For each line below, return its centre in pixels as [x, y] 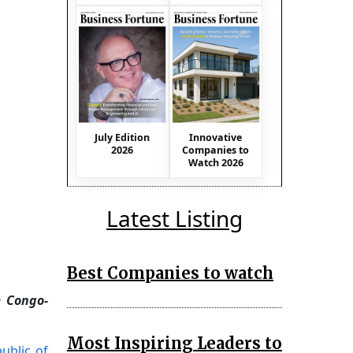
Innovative [216, 137]
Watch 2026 [216, 162]
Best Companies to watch [170, 273]
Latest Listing [175, 218]
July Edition [123, 137]
